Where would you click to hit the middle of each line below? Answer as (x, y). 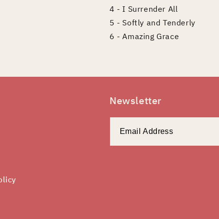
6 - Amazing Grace (144, 36)
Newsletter (136, 100)
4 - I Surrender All (144, 9)
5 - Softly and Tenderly (153, 23)
